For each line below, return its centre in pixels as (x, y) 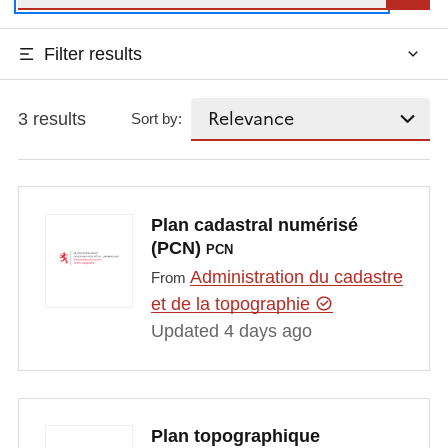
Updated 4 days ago (231, 331)
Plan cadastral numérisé (254, 224)
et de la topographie (232, 304)
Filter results (92, 53)
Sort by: (157, 119)
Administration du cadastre (296, 277)
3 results (51, 118)
